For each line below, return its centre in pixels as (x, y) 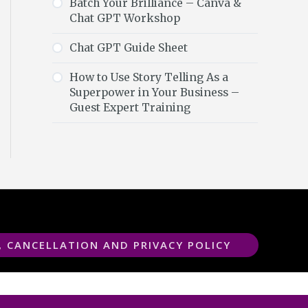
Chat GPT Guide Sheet (129, 48)
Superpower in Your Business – (154, 93)
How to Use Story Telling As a (149, 78)
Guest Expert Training (130, 108)
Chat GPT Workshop (125, 19)
